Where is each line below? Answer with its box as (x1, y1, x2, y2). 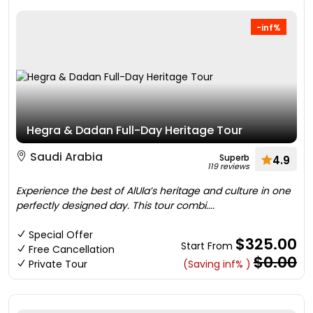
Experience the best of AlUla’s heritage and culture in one (16, 184, 291, 198)
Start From (181, 239, 235, 253)
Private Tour (29, 257, 87, 271)
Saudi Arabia (27, 149, 103, 165)
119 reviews (208, 161, 249, 172)
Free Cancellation (29, 242, 115, 256)
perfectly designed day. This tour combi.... (16, 198, 214, 212)
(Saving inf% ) (183, 257, 251, 271)
